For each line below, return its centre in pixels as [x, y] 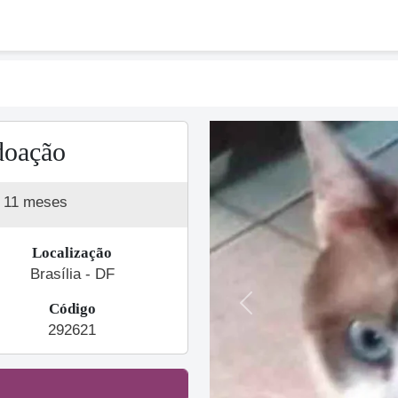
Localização [72, 253]
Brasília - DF [72, 274]
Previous [273, 312]
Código [72, 309]
